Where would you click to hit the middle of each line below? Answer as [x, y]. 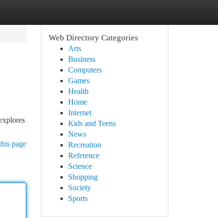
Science [80, 166]
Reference [83, 155]
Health [78, 91]
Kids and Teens [92, 123]
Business [82, 59]
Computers [85, 70]
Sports [78, 198]
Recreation [84, 145]
